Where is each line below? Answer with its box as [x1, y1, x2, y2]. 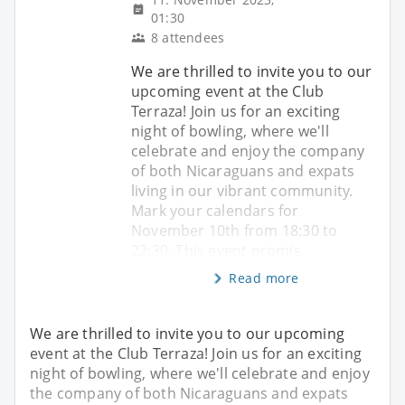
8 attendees [151, 28, 225, 46]
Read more [229, 268, 299, 287]
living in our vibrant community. [131, 180, 353, 201]
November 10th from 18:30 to [131, 220, 338, 240]
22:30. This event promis [131, 240, 301, 260]
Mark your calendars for [131, 200, 299, 221]
